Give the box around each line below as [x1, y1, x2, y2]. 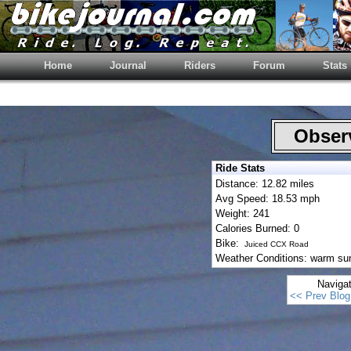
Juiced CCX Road [242, 240, 309, 248]
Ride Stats [215, 162, 265, 174]
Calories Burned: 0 [215, 223, 299, 234]
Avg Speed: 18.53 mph [215, 193, 320, 204]
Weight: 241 [215, 208, 270, 219]
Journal [110, 60, 147, 71]
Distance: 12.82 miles [215, 178, 314, 190]
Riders [184, 60, 215, 71]
